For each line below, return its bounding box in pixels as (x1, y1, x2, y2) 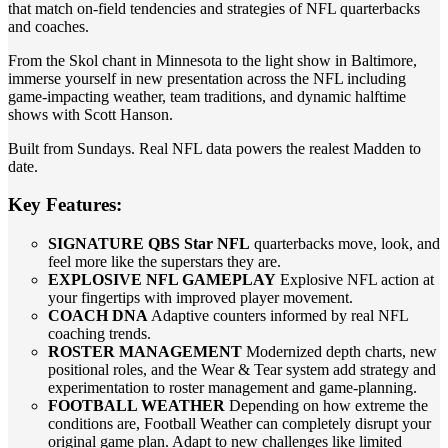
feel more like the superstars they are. (48, 253, 281, 270)
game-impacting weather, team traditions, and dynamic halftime (8, 87, 406, 105)
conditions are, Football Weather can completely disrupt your (48, 415, 431, 432)
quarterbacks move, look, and (250, 235, 440, 252)
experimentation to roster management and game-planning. (48, 379, 417, 396)
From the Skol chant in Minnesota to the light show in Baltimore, (8, 51, 417, 69)
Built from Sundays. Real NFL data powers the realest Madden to (8, 139, 421, 157)
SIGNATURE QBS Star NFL (48, 235, 250, 252)
